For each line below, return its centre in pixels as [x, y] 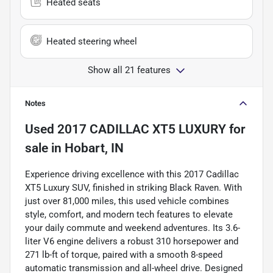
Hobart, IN [94, 148]
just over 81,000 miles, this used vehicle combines [127, 201]
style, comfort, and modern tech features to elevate [129, 214]
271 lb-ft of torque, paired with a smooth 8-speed [124, 254]
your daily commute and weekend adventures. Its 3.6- [133, 228]
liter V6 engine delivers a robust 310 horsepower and [132, 241]
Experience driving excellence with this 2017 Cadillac [132, 174]
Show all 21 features [129, 70]
